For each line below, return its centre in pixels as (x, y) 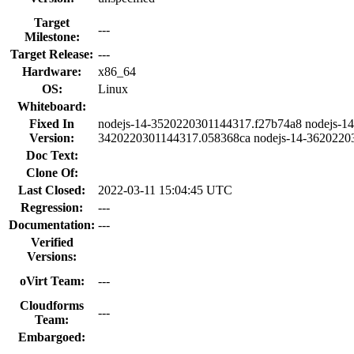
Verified (52, 242)
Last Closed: (52, 190)
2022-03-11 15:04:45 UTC (165, 190)
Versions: (52, 256)
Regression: (52, 207)
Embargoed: (52, 337)
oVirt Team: (52, 281)
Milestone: (52, 36)
